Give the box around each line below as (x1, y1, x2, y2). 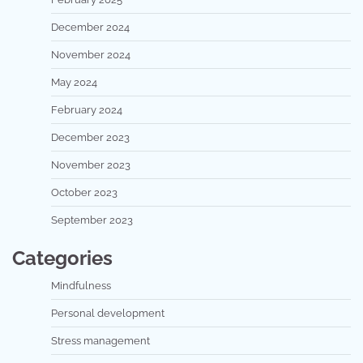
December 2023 (51, 130, 130, 143)
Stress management (51, 334, 150, 347)
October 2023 (51, 186, 117, 199)
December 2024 (51, 20, 130, 33)
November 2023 (51, 158, 130, 171)
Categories (12, 246, 113, 270)
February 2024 (51, 103, 122, 116)
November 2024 (51, 48, 130, 61)
